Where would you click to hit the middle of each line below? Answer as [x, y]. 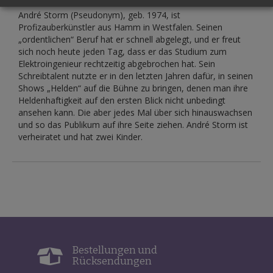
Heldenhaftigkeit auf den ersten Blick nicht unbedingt [122, 100]
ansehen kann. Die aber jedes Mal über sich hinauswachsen [135, 112]
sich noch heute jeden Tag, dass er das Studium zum [122, 51]
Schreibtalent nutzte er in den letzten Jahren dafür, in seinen [136, 76]
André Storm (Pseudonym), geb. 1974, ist [99, 15]
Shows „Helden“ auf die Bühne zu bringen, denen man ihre [133, 88]
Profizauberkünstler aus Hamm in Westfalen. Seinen [120, 27]
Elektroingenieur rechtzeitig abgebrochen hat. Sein [117, 63]
